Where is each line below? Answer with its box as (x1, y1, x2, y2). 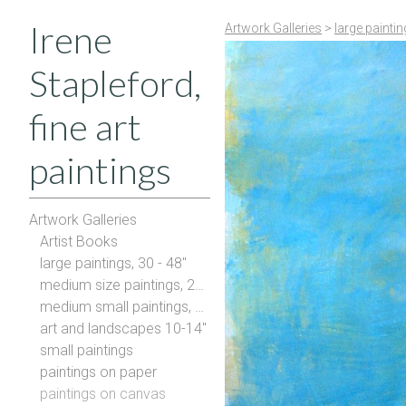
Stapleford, (29, 62, 201, 105)
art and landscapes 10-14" (40, 320, 207, 337)
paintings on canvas (40, 385, 166, 402)
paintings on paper (40, 363, 157, 381)
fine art (29, 105, 141, 149)
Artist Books (40, 233, 118, 250)
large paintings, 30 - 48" (40, 255, 187, 272)
